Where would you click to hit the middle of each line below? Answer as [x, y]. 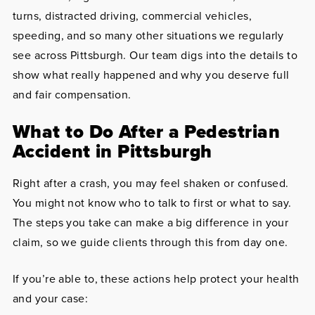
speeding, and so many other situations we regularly [148, 36]
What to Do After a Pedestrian [146, 131]
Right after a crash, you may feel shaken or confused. [150, 183]
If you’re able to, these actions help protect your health [156, 279]
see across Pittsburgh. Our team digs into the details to [155, 55]
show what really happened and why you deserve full [151, 75]
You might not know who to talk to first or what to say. [152, 203]
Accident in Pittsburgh [112, 151]
